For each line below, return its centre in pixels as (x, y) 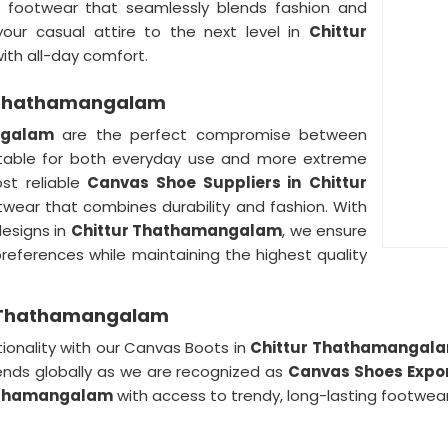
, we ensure (325, 230)
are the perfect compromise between (211, 134)
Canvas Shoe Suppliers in (194, 182)
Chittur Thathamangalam (176, 230)
